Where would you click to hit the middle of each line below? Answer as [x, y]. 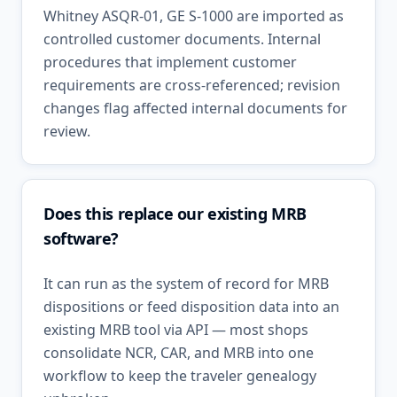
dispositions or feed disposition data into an [191, 307]
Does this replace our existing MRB [175, 214]
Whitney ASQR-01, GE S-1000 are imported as [194, 16]
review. [67, 131]
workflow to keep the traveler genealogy [180, 376]
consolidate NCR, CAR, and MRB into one [179, 353]
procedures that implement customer [170, 62]
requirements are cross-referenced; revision [192, 85]
